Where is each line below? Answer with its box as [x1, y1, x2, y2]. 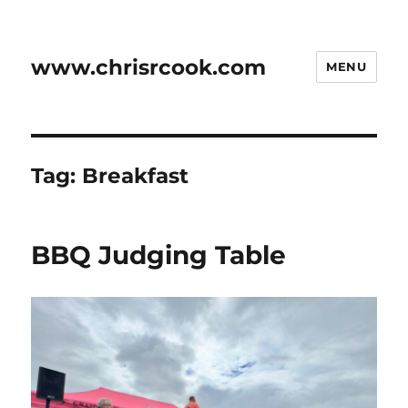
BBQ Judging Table [31, 240, 287, 270]
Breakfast [82, 163, 189, 189]
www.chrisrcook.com [31, 54, 267, 80]
